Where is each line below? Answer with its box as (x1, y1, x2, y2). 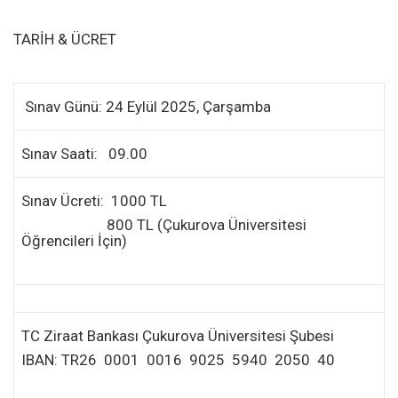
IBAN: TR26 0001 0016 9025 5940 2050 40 (21, 350, 335, 369)
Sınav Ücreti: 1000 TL (21, 191, 167, 210)
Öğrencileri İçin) (21, 231, 127, 250)
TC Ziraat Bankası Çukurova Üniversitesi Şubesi (21, 326, 334, 345)
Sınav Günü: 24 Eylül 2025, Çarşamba (21, 97, 275, 115)
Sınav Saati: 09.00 (21, 144, 147, 163)
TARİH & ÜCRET (13, 29, 116, 48)
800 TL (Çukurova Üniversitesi (21, 215, 306, 234)
